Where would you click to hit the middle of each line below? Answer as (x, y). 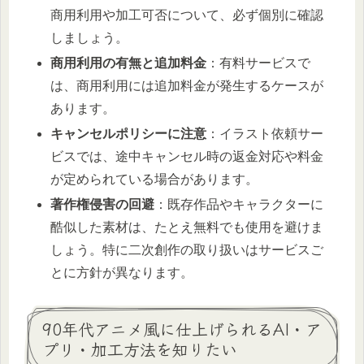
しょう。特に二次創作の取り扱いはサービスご (187, 250)
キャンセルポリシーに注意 (129, 134)
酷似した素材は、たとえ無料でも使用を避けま (187, 227)
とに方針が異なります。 (122, 273)
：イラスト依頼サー (265, 134)
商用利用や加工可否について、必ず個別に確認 (187, 15)
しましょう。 (90, 37)
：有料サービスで (259, 63)
